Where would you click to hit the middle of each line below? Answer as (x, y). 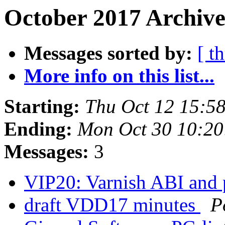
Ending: (38, 129)
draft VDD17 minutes (112, 205)
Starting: (42, 106)
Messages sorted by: (108, 53)
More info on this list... (119, 76)
